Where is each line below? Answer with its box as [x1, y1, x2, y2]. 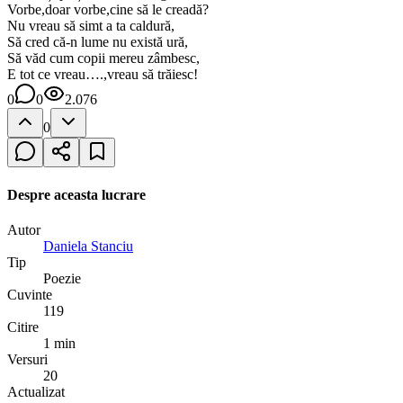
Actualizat [7, 383, 65, 399]
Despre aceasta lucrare [7, 186, 146, 202]
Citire [7, 318, 39, 335]
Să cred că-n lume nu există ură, [7, 34, 188, 50]
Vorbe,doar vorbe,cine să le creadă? [7, 2, 209, 18]
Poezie [43, 270, 81, 286]
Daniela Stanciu [43, 237, 133, 254]
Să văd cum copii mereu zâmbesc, [7, 50, 200, 67]
